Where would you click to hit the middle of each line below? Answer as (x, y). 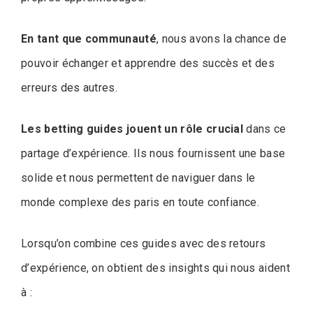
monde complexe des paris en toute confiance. (140, 202)
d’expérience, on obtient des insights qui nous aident (155, 268)
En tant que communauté (89, 38)
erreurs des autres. (70, 87)
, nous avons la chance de (222, 38)
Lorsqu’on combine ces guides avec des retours (144, 243)
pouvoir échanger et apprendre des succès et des (148, 63)
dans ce (265, 129)
